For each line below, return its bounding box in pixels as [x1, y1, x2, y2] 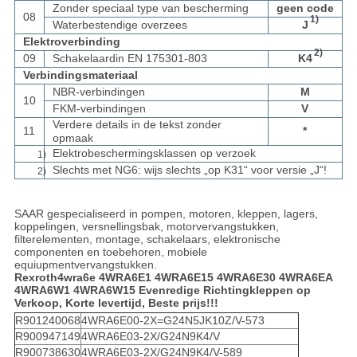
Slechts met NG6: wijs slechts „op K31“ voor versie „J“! [52, 163, 327, 177]
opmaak [52, 131, 93, 145]
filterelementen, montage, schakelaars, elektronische [14, 233, 280, 246]
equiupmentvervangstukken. [14, 258, 157, 272]
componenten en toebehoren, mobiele [14, 245, 207, 259]
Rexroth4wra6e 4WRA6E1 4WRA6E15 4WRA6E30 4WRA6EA [14, 271, 332, 284]
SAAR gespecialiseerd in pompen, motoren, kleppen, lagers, [14, 207, 318, 221]
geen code [276, 2, 334, 15]
